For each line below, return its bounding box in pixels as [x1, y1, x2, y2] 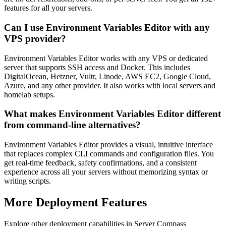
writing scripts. [4, 177, 51, 186]
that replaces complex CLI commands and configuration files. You [4, 149, 214, 158]
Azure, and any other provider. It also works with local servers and [4, 81, 215, 90]
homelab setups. [4, 90, 55, 99]
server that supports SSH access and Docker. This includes [4, 63, 190, 72]
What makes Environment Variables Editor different [4, 108, 221, 120]
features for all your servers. [4, 4, 92, 13]
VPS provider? [4, 33, 66, 44]
